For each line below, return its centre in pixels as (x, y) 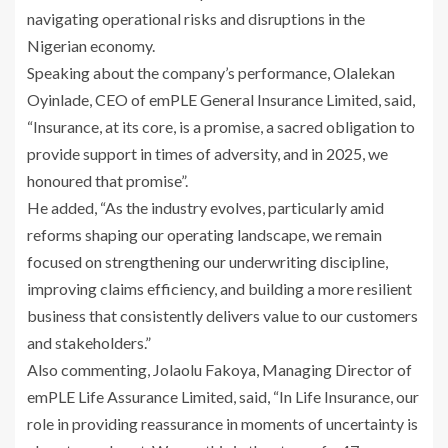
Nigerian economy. (91, 46)
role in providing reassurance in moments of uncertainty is (222, 424)
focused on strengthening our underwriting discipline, (207, 262)
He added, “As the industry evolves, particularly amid (205, 208)
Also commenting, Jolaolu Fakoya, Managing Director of (219, 370)
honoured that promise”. (107, 181)
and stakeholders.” (89, 343)
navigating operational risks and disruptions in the (196, 19)
